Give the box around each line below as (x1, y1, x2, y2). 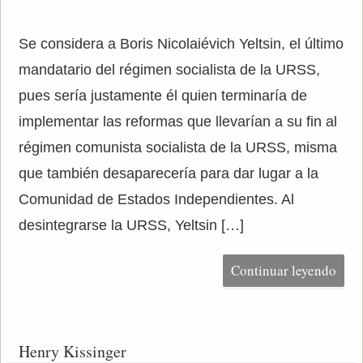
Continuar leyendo (231, 261, 337, 280)
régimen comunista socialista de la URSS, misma (18, 139, 337, 156)
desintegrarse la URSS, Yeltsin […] (18, 217, 244, 233)
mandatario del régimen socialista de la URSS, (18, 62, 320, 78)
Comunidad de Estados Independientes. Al (18, 191, 294, 207)
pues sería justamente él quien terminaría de (18, 88, 307, 104)
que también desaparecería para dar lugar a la (18, 165, 318, 181)
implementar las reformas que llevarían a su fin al (18, 113, 337, 130)
